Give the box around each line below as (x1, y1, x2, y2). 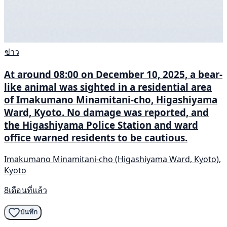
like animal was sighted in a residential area (4, 81, 212, 94)
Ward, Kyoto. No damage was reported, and (4, 106, 209, 119)
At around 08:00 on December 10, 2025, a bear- (4, 68, 222, 81)
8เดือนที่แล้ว (4, 184, 47, 196)
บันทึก (20, 208, 37, 216)
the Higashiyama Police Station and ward (4, 119, 198, 132)
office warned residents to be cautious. (4, 131, 187, 144)
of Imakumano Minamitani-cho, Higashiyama (4, 93, 217, 106)
